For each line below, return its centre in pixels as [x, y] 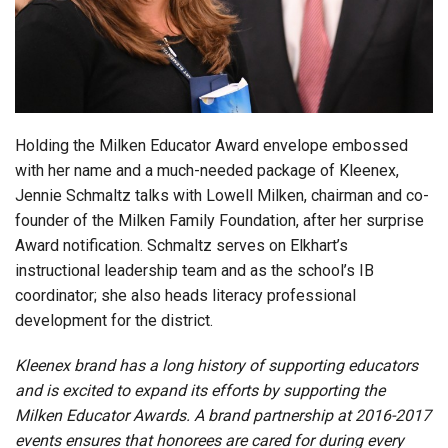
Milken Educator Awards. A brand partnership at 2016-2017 [223, 415]
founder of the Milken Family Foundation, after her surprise [219, 220]
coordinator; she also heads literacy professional [185, 295]
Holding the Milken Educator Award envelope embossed [211, 145]
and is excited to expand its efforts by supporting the [200, 390]
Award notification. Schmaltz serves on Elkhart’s [181, 245]
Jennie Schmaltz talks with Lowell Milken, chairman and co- [222, 195]
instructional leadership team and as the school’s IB [194, 270]
